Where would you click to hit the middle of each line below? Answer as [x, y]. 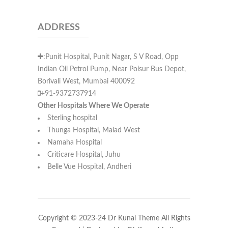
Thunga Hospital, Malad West [94, 130]
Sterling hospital [72, 118]
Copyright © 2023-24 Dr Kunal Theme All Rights [114, 218]
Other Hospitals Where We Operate [93, 106]
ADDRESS [59, 27]
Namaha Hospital [75, 142]
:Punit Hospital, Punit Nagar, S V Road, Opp [111, 57]
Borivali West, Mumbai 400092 [86, 81]
